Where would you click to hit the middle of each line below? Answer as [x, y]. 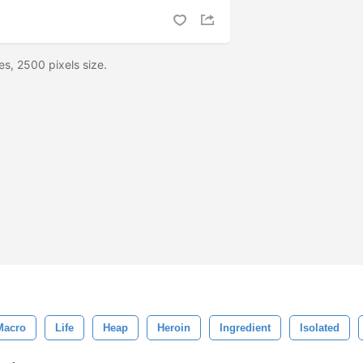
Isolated [320, 328]
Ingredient [245, 328]
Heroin [174, 328]
